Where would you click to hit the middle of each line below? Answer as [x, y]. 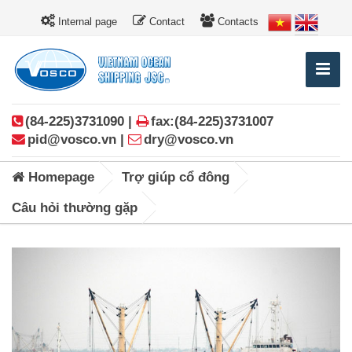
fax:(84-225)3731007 [212, 122]
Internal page [86, 22]
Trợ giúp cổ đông [176, 178]
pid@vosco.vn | [78, 140]
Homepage [59, 178]
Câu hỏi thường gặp [75, 208]
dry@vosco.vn [189, 140]
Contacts [236, 22]
